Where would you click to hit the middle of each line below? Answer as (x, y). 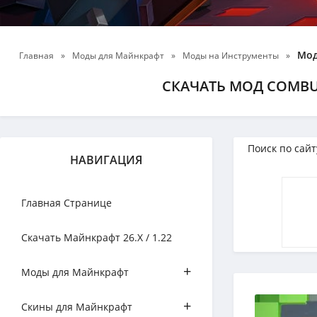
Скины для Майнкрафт (77, 307)
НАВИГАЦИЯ (106, 160)
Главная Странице (67, 203)
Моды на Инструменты (231, 56)
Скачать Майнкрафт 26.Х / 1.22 (97, 237)
